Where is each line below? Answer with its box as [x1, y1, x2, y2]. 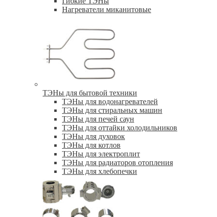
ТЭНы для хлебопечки [62, 167, 137, 176]
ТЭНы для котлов [62, 141, 121, 150]
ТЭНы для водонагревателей [62, 97, 158, 106]
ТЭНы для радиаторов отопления [62, 158, 173, 167]
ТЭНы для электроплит [62, 150, 140, 158]
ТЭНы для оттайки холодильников [62, 124, 177, 132]
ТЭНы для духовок [62, 132, 125, 141]
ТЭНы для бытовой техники [43, 89, 137, 97]
